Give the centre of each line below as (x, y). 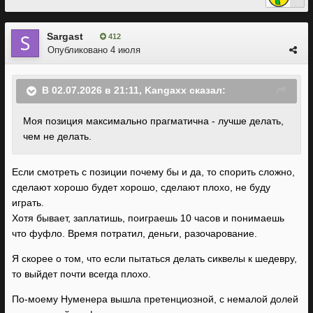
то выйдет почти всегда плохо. (83, 274)
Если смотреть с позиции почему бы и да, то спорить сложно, (153, 172)
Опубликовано (79, 50)
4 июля (125, 50)
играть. (28, 203)
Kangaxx (166, 90)
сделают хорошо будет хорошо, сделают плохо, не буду (141, 187)
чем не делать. (57, 136)
